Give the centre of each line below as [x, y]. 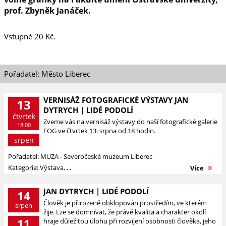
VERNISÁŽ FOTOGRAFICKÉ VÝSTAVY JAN [116, 100]
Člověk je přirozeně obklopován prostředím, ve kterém [125, 203]
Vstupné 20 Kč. [30, 36]
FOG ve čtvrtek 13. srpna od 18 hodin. [99, 131]
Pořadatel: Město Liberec [47, 74]
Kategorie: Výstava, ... [40, 167]
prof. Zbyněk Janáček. [47, 11]
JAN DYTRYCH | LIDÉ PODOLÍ [96, 191]
